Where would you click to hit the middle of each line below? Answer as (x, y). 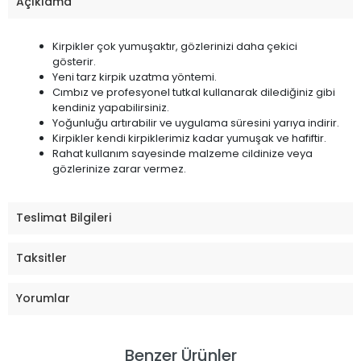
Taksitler (41, 258)
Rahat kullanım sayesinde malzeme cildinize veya (183, 153)
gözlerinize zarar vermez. (119, 168)
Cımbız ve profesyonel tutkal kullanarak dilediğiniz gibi (194, 92)
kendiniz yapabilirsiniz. (111, 107)
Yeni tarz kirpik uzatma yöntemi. (135, 77)
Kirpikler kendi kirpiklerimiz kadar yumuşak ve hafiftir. (189, 138)
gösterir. (74, 61)
